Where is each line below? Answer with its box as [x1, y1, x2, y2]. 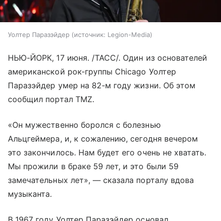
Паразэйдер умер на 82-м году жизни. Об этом [8, 80, 196, 91]
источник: [74, 31, 106, 39]
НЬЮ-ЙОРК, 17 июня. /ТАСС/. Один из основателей [8, 53, 208, 63]
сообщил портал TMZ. [8, 94, 94, 105]
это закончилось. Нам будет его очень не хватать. [8, 147, 207, 158]
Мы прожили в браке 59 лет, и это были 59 [8, 161, 179, 172]
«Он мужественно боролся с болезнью [8, 120, 161, 130]
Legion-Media [108, 31, 150, 39]
